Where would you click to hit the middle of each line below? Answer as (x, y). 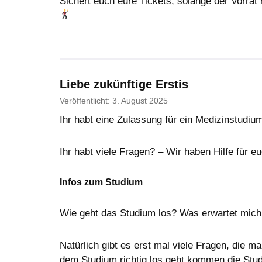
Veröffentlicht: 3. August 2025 (114, 101)
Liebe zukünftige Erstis (124, 84)
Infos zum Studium (101, 182)
